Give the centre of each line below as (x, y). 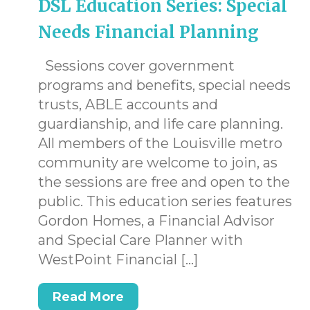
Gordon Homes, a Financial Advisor (156, 221)
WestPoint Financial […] (118, 259)
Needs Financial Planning (148, 32)
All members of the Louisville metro (160, 143)
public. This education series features (165, 201)
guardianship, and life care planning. (161, 124)
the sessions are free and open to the (164, 182)
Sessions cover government (136, 66)
